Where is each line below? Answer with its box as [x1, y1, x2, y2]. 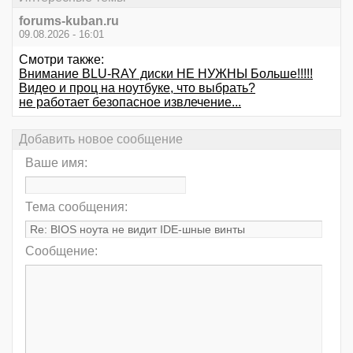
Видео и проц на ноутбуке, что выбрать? [19, 80, 255, 95]
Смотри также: [19, 52, 104, 66]
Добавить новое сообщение [19, 132, 183, 146]
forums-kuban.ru [19, 13, 119, 28]
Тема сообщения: [25, 200, 128, 214]
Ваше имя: [25, 156, 87, 170]
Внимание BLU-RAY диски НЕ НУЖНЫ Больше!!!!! [19, 66, 313, 80]
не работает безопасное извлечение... [19, 95, 241, 109]
